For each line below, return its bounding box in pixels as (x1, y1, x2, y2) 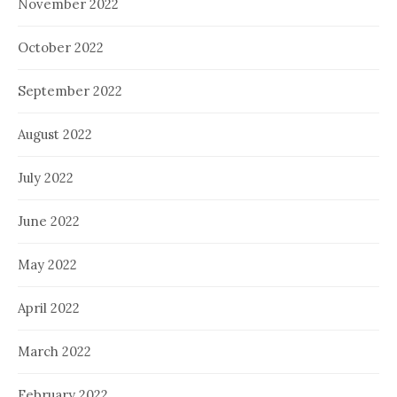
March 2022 (18, 342, 91, 360)
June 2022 (18, 212, 80, 230)
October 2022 (18, 38, 104, 56)
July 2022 (18, 168, 74, 186)
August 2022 (18, 125, 92, 143)
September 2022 (18, 82, 122, 99)
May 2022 (18, 255, 77, 273)
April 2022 (18, 299, 80, 316)
